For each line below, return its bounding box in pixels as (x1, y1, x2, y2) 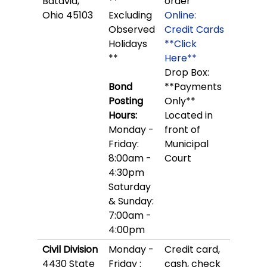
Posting (108, 94, 143, 108)
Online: (164, 8, 196, 22)
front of (164, 123, 200, 136)
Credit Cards (164, 23, 224, 36)
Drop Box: (164, 66, 209, 79)
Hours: (108, 108, 137, 122)
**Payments (164, 80, 222, 94)
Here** (164, 51, 197, 65)
